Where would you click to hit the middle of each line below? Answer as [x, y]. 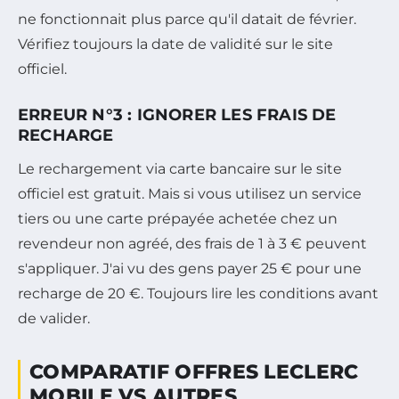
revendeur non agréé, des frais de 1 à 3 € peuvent [192, 244]
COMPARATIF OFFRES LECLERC [194, 372]
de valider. [54, 319]
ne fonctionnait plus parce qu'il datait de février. [187, 20]
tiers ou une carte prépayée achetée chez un [178, 219]
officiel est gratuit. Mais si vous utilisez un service [190, 194]
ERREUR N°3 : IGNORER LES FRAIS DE [177, 115]
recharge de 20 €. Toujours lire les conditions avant [198, 294]
